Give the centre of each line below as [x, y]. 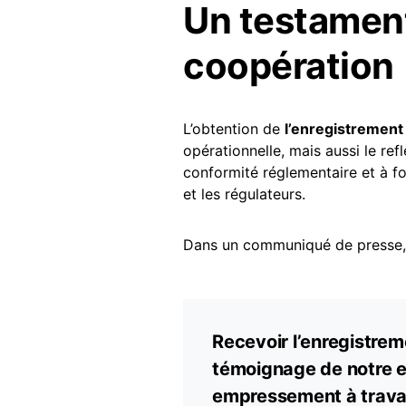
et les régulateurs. [244, 194]
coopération [289, 66]
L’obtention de [234, 129]
